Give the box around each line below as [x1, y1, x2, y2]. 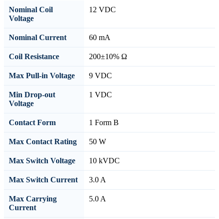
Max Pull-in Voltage [9, 71, 75, 80]
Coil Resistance [9, 52, 59, 61]
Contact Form [9, 118, 56, 127]
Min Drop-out [9, 90, 55, 99]
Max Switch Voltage [9, 156, 75, 165]
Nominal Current [9, 33, 66, 42]
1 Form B [89, 118, 119, 127]
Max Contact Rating [9, 137, 77, 146]
